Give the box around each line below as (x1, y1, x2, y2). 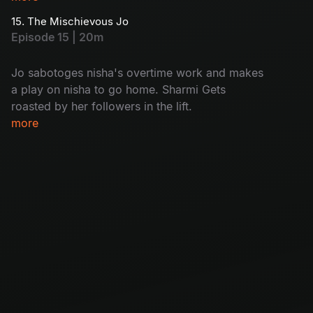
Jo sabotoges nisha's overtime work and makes (11, 65, 263, 80)
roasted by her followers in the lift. (11, 99, 192, 113)
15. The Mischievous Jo (11, 14, 129, 28)
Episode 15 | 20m (11, 29, 103, 44)
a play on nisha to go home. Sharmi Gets (11, 82, 226, 96)
